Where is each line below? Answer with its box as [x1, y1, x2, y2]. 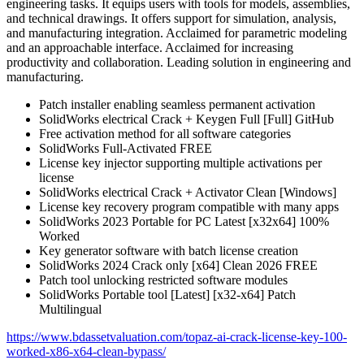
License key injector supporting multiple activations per [39, 155, 322, 170]
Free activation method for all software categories [39, 126, 291, 141]
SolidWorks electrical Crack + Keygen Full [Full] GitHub [39, 111, 334, 126]
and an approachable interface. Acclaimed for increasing [6, 40, 293, 54]
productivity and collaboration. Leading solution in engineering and [6, 54, 351, 69]
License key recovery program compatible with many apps [39, 199, 339, 214]
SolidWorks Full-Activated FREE [39, 141, 212, 155]
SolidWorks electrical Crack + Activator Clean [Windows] [39, 184, 336, 199]
